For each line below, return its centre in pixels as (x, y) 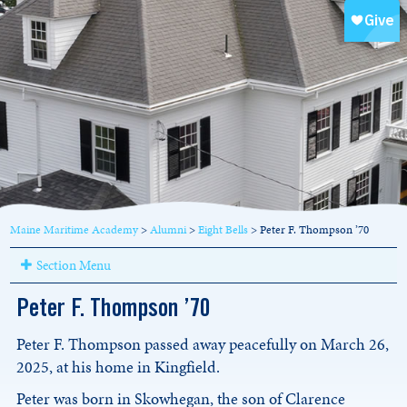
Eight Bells (223, 230)
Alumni (169, 230)
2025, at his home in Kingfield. (119, 367)
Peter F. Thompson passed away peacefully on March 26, (203, 344)
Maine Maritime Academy (74, 230)
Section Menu (74, 265)
